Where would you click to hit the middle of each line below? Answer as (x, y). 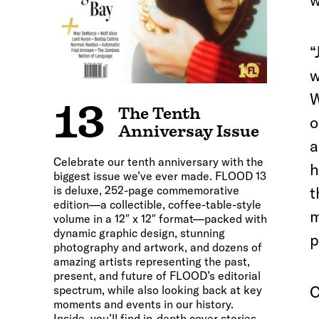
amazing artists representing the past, (152, 261)
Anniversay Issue (189, 131)
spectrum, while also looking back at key (158, 290)
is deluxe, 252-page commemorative (146, 190)
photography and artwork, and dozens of (158, 247)
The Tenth (159, 114)
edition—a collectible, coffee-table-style (157, 204)
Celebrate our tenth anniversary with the (158, 162)
